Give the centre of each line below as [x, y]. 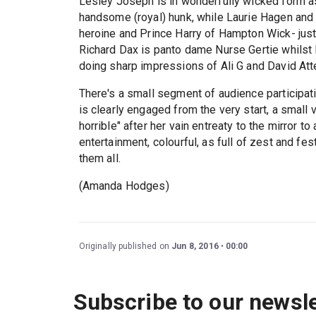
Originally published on [125, 246]
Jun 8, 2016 [195, 246]
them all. [99, 158]
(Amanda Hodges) [124, 186]
